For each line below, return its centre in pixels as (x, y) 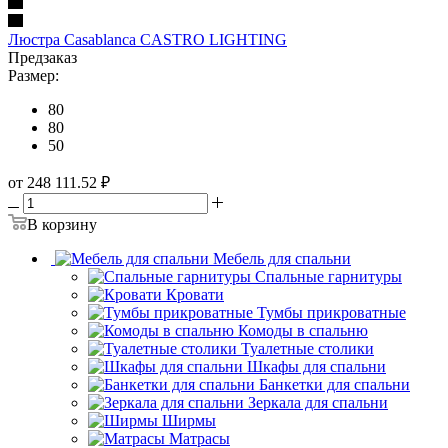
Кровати (195, 330)
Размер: (33, 111)
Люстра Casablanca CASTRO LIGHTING (147, 75)
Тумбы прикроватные (331, 348)
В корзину (62, 260)
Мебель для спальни (282, 294)
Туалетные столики (307, 384)
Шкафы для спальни (316, 402)
